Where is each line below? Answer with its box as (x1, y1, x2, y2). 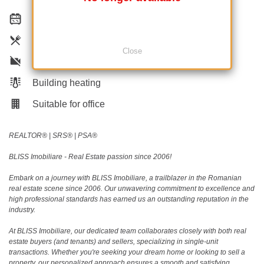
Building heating (30, 77, 101, 88)
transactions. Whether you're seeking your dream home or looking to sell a (9, 247, 245, 256)
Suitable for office (30, 98, 105, 109)
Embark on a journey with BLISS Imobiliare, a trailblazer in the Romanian (9, 173, 242, 182)
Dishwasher (30, 35, 82, 45)
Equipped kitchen (30, 14, 105, 24)
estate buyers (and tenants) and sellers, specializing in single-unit (9, 237, 218, 246)
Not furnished (30, 56, 88, 67)
